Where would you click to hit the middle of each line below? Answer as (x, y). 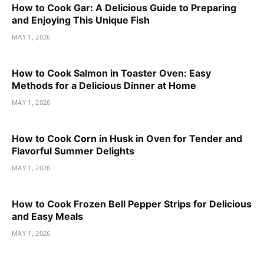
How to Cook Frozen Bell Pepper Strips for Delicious (132, 204)
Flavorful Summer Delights (73, 151)
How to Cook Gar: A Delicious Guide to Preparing (124, 7)
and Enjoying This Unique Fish (81, 20)
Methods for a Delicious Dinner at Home (104, 85)
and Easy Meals (47, 216)
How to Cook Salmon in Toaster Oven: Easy (111, 73)
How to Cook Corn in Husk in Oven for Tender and (127, 138)
